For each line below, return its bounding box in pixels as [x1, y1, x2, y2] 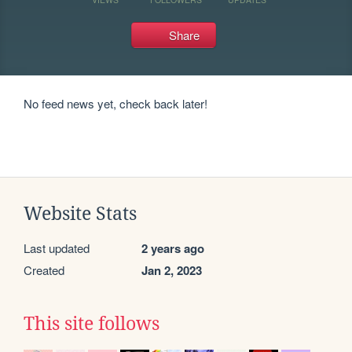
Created [24, 262, 64, 278]
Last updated [24, 240, 90, 256]
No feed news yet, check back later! [24, 95, 208, 112]
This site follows [24, 313, 159, 334]
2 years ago [141, 240, 204, 257]
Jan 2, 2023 [141, 262, 202, 279]
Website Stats [24, 203, 137, 224]
